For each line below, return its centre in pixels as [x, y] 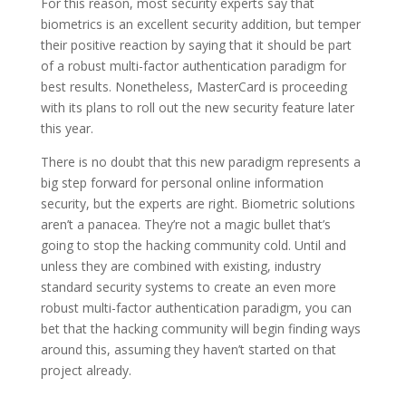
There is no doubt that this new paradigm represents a [200, 162]
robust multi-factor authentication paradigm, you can [196, 308]
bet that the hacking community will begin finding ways [200, 329]
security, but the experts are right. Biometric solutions [198, 204]
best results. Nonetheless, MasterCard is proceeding [193, 87]
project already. [86, 371]
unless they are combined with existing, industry [180, 266]
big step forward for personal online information [182, 183]
